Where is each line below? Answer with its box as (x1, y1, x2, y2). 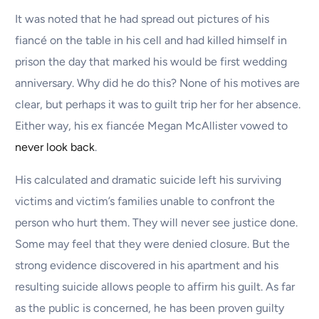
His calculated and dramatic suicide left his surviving (15, 173, 282, 187)
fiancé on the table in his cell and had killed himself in (15, 33, 288, 48)
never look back (15, 140, 95, 155)
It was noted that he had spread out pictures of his (15, 12, 270, 26)
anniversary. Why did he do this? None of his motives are (15, 76, 300, 90)
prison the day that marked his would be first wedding (15, 55, 288, 69)
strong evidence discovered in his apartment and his (15, 258, 279, 273)
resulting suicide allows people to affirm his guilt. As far (15, 280, 296, 294)
